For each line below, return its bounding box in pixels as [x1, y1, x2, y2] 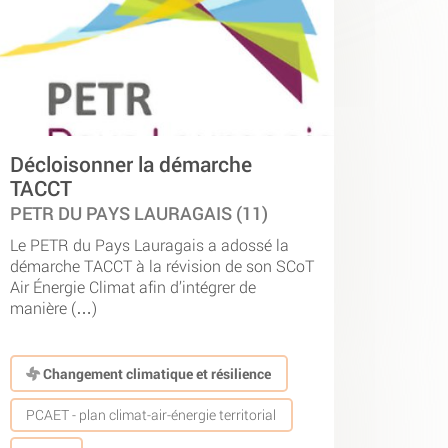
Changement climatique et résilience [40, 363, 272, 383]
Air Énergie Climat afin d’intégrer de [10, 275, 256, 297]
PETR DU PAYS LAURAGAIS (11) [10, 202, 268, 226]
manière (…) [10, 296, 97, 318]
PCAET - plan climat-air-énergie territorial [26, 405, 277, 425]
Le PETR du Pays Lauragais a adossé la [10, 233, 289, 255]
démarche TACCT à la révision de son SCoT [10, 254, 314, 276]
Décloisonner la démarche [10, 150, 252, 179]
